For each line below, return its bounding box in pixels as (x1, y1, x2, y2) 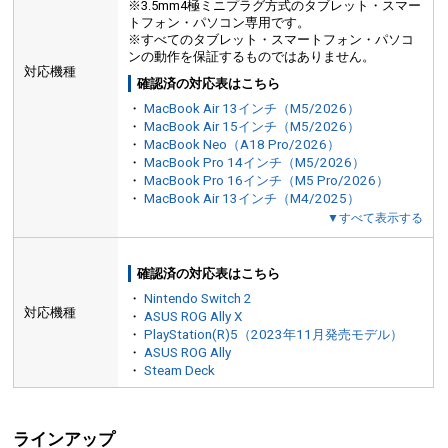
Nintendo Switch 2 (144, 290, 253, 306)
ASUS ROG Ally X (144, 308, 243, 324)
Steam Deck (144, 362, 216, 378)
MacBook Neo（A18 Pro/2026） (144, 136, 341, 152)
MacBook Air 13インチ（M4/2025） (144, 190, 361, 206)
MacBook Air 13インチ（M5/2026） (144, 100, 361, 116)
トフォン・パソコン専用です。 (128, 14, 311, 30)
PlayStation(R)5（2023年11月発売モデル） (144, 326, 404, 342)
